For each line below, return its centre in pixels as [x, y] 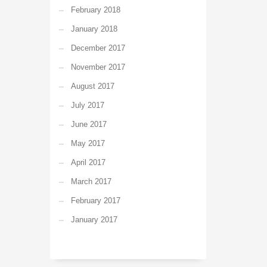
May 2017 [88, 143]
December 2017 [98, 48]
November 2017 [98, 67]
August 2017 [92, 86]
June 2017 [89, 124]
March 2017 [91, 181]
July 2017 [87, 105]
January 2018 [94, 29]
